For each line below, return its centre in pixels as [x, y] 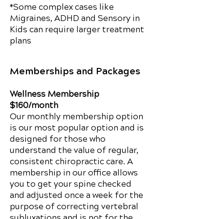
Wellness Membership [55, 94]
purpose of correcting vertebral [74, 207]
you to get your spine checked [71, 184]
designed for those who [58, 139]
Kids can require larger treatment [77, 30]
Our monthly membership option [77, 117]
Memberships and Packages [75, 70]
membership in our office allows [74, 173]
